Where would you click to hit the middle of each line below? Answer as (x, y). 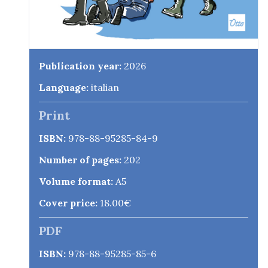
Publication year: (80, 66)
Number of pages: (80, 159)
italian (104, 87)
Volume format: (76, 181)
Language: (64, 87)
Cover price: (68, 202)
